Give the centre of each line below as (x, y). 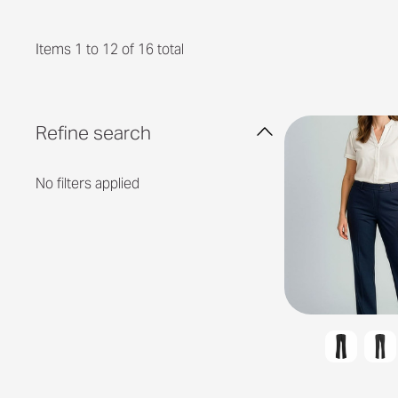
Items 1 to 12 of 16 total (110, 49)
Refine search (93, 132)
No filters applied (88, 183)
